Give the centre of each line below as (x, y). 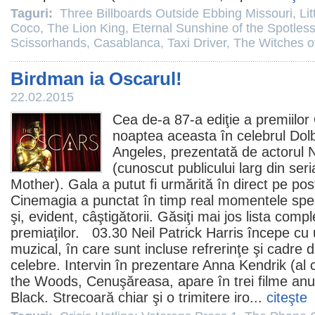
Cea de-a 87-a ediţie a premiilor (213, 120)
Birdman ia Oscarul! (96, 79)
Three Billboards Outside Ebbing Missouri (176, 13)
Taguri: (33, 13)
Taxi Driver (197, 43)
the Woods (44, 281)
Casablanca (127, 43)
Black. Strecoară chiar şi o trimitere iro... (139, 297)
